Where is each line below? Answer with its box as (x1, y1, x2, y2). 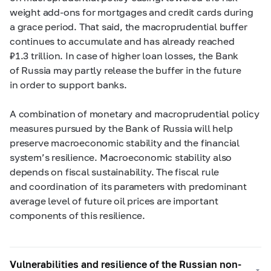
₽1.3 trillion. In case (10, 50, 100, 62)
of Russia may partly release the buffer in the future (10, 64, 241, 76)
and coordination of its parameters (10, 180, 168, 192)
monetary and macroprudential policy (89, 108, 260, 120)
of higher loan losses (99, 50, 194, 62)
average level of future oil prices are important (10, 195, 218, 207)
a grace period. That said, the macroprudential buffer (10, 21, 247, 33)
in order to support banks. (10, 79, 127, 91)
